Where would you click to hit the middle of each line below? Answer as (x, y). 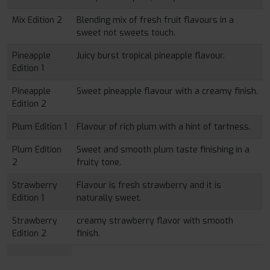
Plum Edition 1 (39, 127)
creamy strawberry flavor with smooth (155, 221)
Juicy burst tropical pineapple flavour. (151, 56)
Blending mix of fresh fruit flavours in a (155, 20)
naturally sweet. (109, 198)
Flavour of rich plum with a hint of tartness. (164, 127)
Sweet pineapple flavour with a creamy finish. (167, 91)
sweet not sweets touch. (126, 33)
